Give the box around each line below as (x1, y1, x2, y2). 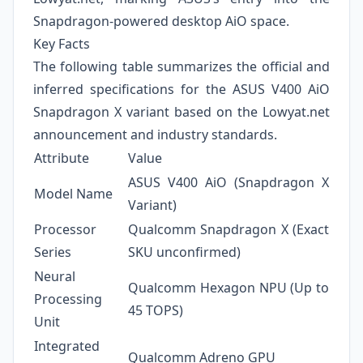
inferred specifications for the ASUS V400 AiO (33, 80, 330, 98)
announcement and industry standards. (33, 126, 277, 143)
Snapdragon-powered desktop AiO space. (33, 12, 289, 30)
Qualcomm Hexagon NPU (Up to (128, 279, 329, 297)
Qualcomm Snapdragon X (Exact (128, 220, 329, 238)
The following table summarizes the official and (33, 58, 330, 75)
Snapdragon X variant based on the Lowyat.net (33, 103, 330, 121)
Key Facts (33, 35, 90, 53)
